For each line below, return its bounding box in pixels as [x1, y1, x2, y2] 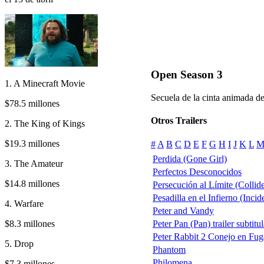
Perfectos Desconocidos [153, 166, 242, 177]
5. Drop [5, 238, 34, 249]
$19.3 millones [5, 138, 60, 148]
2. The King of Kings [5, 118, 85, 128]
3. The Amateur [5, 158, 63, 169]
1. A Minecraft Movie [5, 78, 85, 88]
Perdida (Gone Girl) [153, 153, 227, 164]
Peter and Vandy [153, 205, 214, 216]
